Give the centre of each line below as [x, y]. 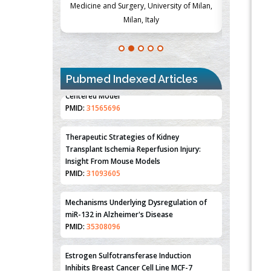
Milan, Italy [141, 19]
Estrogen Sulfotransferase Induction [128, 228]
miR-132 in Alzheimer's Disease [119, 187]
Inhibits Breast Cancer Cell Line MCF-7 [129, 240]
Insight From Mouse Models [113, 134]
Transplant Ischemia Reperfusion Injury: [133, 122]
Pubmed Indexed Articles [132, 79]
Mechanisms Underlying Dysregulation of [136, 175]
